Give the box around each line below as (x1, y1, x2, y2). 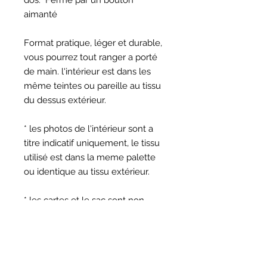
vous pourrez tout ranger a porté (24, 52, 157, 63)
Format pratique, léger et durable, (24, 38, 162, 48)
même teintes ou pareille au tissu (24, 80, 161, 91)
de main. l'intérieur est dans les (24, 66, 151, 77)
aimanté (24, 9, 62, 20)
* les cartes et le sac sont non (24, 195, 144, 206)
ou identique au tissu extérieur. (24, 166, 152, 177)
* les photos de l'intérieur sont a (24, 123, 153, 134)
